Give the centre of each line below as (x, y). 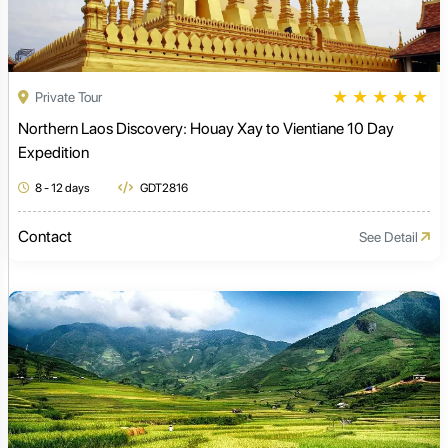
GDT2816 (163, 188)
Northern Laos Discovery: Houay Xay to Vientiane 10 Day (206, 129)
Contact (45, 237)
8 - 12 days (62, 188)
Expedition (53, 153)
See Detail (390, 236)
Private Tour (67, 96)
